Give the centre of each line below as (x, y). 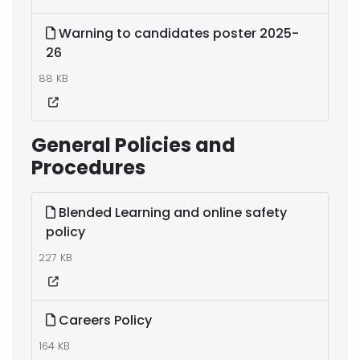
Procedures (88, 168)
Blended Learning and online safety (171, 213)
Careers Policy (104, 320)
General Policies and (133, 145)
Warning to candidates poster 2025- (177, 33)
